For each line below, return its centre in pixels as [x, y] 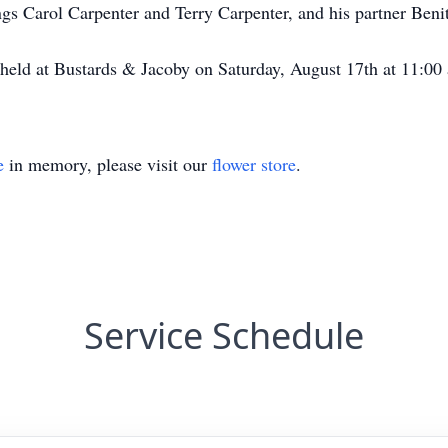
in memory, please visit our [108, 164]
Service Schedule [224, 335]
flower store [254, 164]
